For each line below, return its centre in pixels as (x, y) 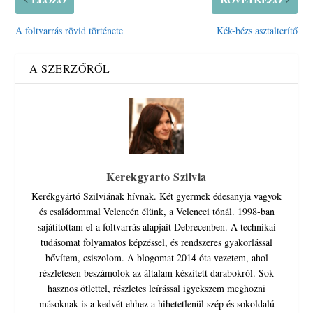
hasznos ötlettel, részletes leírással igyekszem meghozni (156, 288)
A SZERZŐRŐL (70, 68)
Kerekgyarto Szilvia (156, 176)
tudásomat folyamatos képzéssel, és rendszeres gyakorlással (156, 242)
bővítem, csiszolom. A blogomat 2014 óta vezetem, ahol (156, 257)
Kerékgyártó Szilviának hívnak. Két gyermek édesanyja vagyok (156, 196)
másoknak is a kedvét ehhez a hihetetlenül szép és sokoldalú (156, 303)
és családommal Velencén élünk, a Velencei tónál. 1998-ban (156, 211)
